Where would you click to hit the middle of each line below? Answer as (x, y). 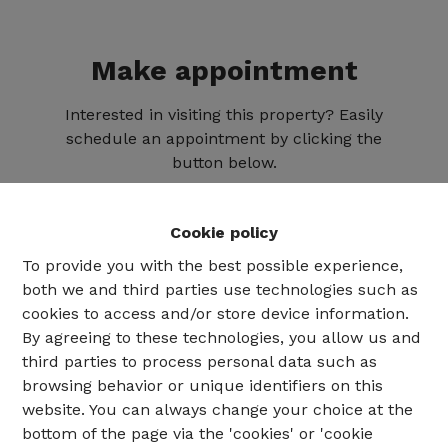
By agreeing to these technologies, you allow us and (222, 337)
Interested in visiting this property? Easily (224, 115)
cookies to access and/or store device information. (216, 313)
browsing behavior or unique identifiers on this (203, 385)
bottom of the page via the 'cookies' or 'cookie (198, 433)
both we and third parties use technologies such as (220, 289)
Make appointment (224, 71)
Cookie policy (224, 232)
